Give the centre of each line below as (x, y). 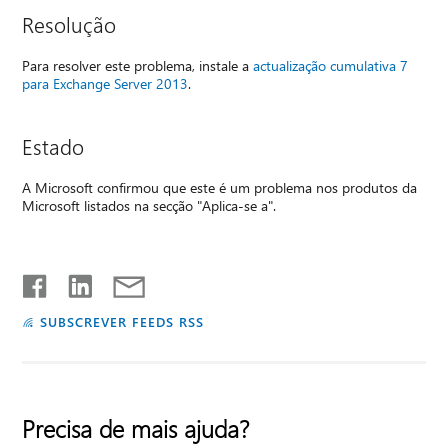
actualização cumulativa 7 (331, 66)
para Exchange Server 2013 (105, 84)
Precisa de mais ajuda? (136, 428)
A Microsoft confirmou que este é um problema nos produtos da (220, 188)
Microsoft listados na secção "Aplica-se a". (149, 206)
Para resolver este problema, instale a (138, 66)
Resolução (69, 24)
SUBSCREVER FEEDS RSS (122, 322)
